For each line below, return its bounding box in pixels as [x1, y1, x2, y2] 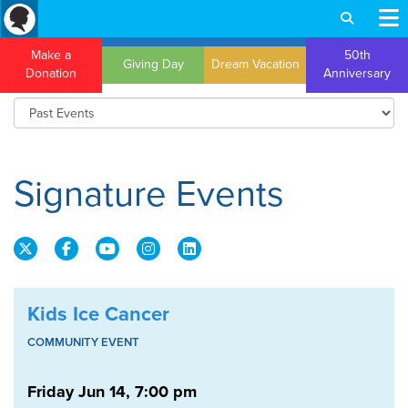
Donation [25, 66, 76, 81]
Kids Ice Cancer [27, 302, 169, 326]
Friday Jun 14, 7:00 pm [27, 382, 197, 402]
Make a [31, 47, 71, 63]
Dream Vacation [210, 56, 300, 72]
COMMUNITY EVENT [27, 335, 139, 350]
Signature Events [14, 172, 284, 216]
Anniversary [323, 66, 391, 81]
